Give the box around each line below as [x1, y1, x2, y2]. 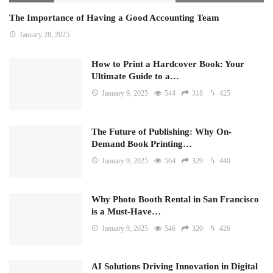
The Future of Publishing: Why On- [91, 126, 232, 136]
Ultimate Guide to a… [91, 71, 179, 82]
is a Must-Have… [91, 206, 161, 216]
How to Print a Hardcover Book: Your [91, 59, 244, 69]
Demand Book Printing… [91, 138, 192, 149]
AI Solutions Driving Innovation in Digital [91, 261, 258, 272]
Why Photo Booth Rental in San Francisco [91, 194, 259, 204]
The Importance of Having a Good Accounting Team [9, 13, 219, 23]
